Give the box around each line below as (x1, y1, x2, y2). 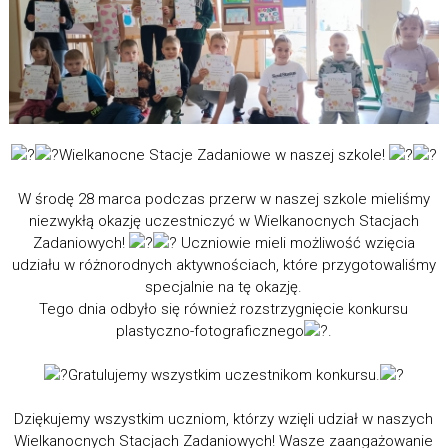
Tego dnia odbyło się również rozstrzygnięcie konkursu (39, 300, 409, 319)
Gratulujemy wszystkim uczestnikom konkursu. (67, 366, 380, 385)
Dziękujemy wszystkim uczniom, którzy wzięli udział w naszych (14, 410, 434, 429)
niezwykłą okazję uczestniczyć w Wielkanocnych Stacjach (28, 212, 419, 231)
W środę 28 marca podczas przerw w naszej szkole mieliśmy (17, 190, 430, 209)
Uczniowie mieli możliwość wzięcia (176, 234, 415, 253)
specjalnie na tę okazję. (145, 278, 303, 297)
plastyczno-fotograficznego (115, 322, 304, 341)
